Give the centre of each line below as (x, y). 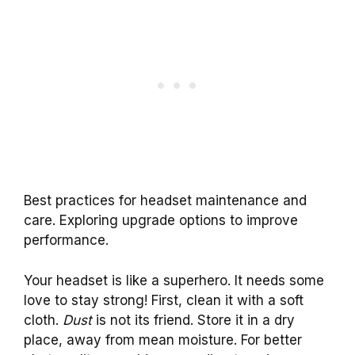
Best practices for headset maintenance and (165, 201)
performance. (66, 240)
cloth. (43, 320)
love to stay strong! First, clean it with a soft (164, 300)
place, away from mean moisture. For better (163, 340)
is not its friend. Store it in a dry (193, 320)
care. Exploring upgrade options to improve (161, 221)
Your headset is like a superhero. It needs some (174, 280)
